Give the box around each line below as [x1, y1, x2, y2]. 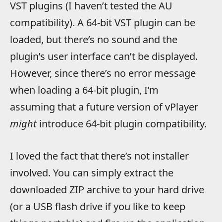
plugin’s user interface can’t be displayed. [10, 50, 198, 63]
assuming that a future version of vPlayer [10, 100, 198, 114]
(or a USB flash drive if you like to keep [10, 199, 185, 213]
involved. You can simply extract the [10, 166, 173, 179]
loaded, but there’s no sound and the [10, 33, 177, 47]
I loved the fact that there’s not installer [10, 149, 189, 163]
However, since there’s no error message [10, 66, 196, 80]
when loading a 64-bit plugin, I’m [10, 83, 159, 97]
